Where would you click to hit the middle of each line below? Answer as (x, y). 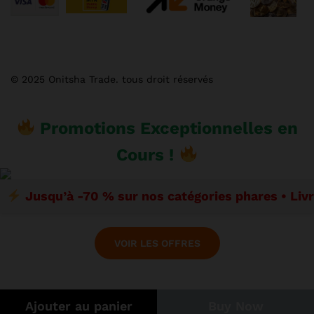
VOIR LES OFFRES (157, 243)
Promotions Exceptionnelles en (167, 128)
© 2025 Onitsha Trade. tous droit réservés (112, 79)
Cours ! (147, 155)
